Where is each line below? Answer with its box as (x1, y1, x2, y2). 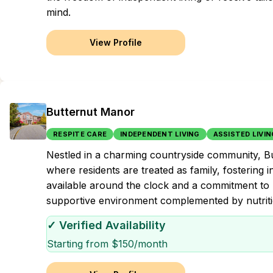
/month (134, 238, 168, 250)
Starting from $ (47, 238, 118, 250)
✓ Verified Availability (47, 219, 166, 232)
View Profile (90, 37, 142, 48)
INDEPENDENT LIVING (120, 130, 200, 138)
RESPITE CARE (53, 130, 107, 138)
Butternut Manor (46, 105, 135, 118)
